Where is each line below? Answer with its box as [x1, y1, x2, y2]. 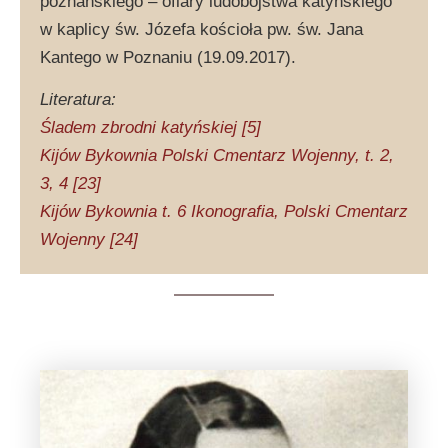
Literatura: [40, 89, 116, 109]
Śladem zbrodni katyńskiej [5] [40, 117, 261, 137]
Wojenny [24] [40, 229, 138, 249]
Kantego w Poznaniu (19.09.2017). [40, 47, 296, 67]
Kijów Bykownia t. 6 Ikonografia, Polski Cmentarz [40, 201, 408, 221]
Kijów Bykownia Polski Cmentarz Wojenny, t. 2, [40, 145, 394, 165]
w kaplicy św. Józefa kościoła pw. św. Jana [40, 19, 363, 39]
